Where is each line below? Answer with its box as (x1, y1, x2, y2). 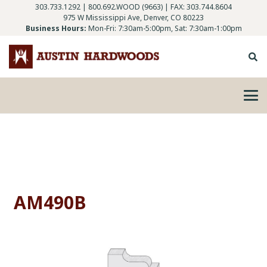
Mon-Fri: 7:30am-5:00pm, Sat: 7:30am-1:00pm (88, 23, 242, 33)
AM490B (13, 190, 86, 215)
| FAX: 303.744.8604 (163, 2, 232, 12)
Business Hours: (25, 23, 86, 33)
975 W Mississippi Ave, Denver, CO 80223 (63, 13, 204, 23)
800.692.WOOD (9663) (88, 2, 163, 12)
